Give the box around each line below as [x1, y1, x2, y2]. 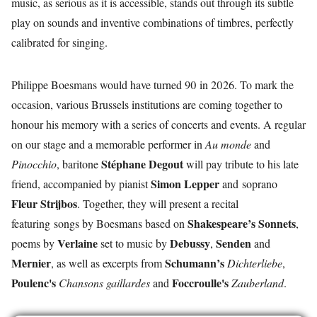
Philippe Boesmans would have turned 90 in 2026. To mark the [11, 77, 294, 92]
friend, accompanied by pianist [11, 176, 151, 191]
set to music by [98, 236, 170, 250]
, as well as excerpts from [51, 255, 165, 270]
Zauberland [231, 275, 284, 290]
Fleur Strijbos [11, 195, 77, 212]
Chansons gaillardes [59, 275, 153, 290]
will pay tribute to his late [183, 156, 299, 171]
